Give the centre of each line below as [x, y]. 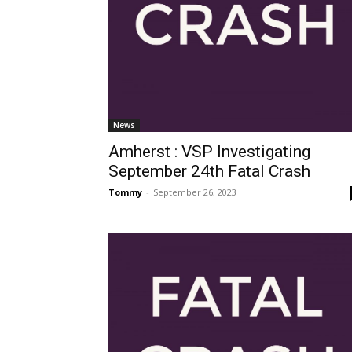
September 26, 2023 [195, 192]
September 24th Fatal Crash [209, 171]
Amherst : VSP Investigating [209, 151]
